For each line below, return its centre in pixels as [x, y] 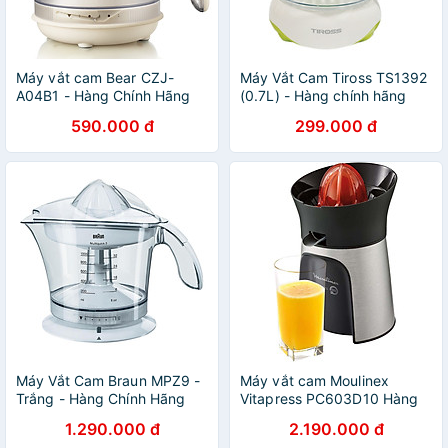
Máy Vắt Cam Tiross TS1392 [334, 77]
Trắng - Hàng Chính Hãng [101, 398]
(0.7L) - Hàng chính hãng [323, 95]
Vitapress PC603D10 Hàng [329, 398]
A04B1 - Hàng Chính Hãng [103, 95]
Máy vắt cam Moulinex [314, 380]
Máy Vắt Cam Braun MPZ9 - [108, 380]
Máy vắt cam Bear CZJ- [95, 77]
